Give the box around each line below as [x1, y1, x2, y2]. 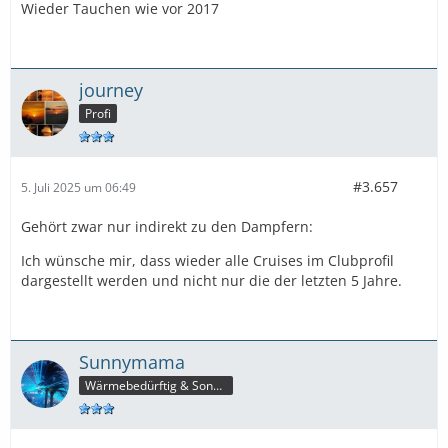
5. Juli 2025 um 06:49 [21, 178, 136, 196]
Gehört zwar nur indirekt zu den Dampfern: [21, 217, 313, 236]
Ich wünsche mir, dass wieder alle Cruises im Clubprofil [21, 251, 394, 270]
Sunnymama [79, 350, 185, 374]
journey [79, 78, 143, 103]
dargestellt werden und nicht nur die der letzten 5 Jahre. [21, 271, 402, 290]
